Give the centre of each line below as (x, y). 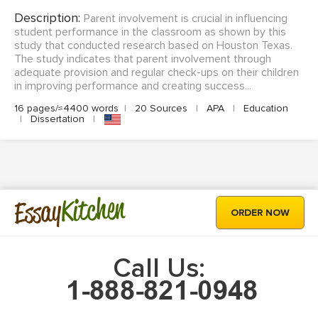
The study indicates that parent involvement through (143, 59)
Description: (49, 18)
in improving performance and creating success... (133, 86)
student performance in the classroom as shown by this (150, 32)
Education (264, 109)
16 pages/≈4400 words (66, 109)
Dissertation (57, 119)
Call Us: (159, 269)
